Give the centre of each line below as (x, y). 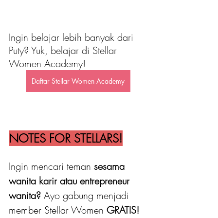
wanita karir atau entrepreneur (71, 181)
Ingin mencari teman (51, 166)
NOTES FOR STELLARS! (66, 138)
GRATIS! (123, 210)
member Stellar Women (56, 210)
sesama (111, 166)
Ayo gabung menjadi (86, 196)
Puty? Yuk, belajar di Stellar (64, 51)
